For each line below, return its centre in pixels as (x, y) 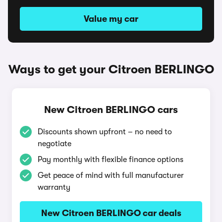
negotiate (55, 144)
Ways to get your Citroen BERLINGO (111, 69)
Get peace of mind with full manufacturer (111, 175)
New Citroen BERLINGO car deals (111, 213)
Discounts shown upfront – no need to (105, 132)
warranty (54, 187)
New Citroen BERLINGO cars (111, 110)
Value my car (111, 19)
